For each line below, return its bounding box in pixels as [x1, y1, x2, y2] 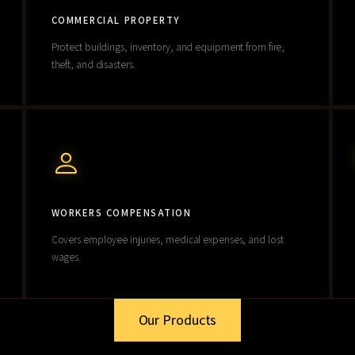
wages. [51, 250, 82, 264]
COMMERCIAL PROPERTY [51, 13, 181, 27]
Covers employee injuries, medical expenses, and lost [51, 232, 284, 246]
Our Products [138, 310, 217, 329]
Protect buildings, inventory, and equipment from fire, [51, 40, 285, 54]
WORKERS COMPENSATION [51, 205, 192, 219]
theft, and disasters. [51, 57, 136, 71]
